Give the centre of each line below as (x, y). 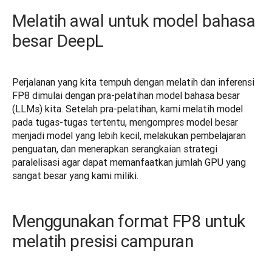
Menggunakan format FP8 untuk (129, 221)
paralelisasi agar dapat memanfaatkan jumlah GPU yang (129, 162)
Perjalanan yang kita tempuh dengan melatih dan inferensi (133, 82)
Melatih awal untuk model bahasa (134, 21)
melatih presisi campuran (103, 241)
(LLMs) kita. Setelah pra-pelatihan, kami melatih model (127, 109)
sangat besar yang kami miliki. (75, 176)
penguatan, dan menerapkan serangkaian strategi (115, 149)
